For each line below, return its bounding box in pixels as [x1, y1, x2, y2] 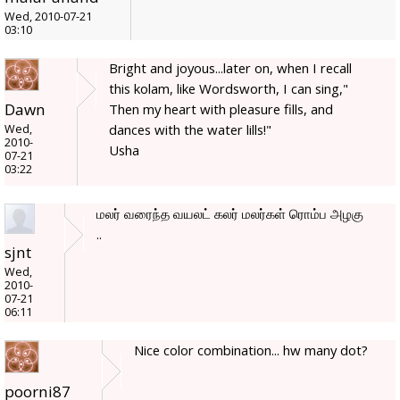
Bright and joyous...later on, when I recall [109, 59, 352, 78]
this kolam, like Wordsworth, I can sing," [109, 79, 348, 98]
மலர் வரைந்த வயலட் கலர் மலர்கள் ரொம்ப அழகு [96, 204, 363, 223]
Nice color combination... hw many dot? [134, 341, 368, 360]
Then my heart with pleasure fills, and [109, 100, 333, 119]
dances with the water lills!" [109, 121, 271, 139]
